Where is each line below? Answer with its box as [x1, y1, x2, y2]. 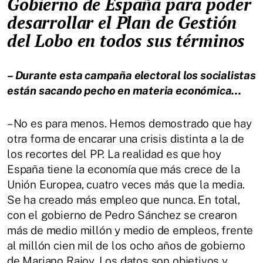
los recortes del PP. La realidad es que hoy [7, 147, 221, 160]
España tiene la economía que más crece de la [7, 162, 240, 176]
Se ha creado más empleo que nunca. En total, [7, 193, 240, 206]
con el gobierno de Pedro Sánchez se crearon [7, 208, 237, 221]
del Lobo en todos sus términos [7, 29, 245, 52]
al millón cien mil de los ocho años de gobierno [7, 238, 246, 252]
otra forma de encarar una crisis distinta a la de [7, 131, 244, 145]
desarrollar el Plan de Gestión [7, 11, 237, 33]
